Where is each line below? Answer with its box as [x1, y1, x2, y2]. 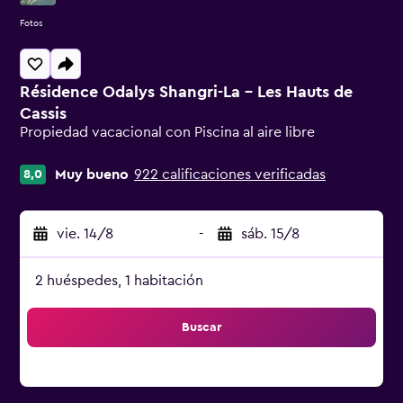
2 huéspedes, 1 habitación [35, 273, 203, 288]
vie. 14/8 [57, 227, 113, 241]
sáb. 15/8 [241, 227, 300, 241]
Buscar [182, 321, 221, 334]
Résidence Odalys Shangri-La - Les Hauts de [20, 84, 353, 100]
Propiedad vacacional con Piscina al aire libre [20, 125, 315, 139]
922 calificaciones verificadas [134, 167, 326, 182]
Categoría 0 [19, 140, 96, 156]
